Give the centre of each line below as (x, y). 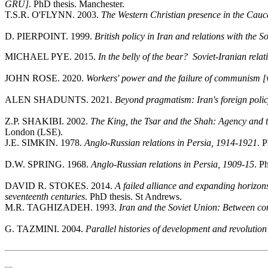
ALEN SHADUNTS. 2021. (60, 100)
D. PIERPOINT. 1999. (50, 36)
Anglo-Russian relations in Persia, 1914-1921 (171, 143)
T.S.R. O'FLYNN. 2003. (53, 15)
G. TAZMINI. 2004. (45, 229)
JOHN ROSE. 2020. (45, 78)
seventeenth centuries (45, 197)
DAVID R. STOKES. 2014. (60, 186)
